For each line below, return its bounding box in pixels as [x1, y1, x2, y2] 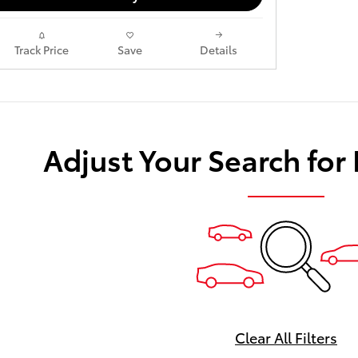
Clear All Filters [235, 326, 337, 347]
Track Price [14, 41, 69, 58]
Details [200, 41, 237, 58]
